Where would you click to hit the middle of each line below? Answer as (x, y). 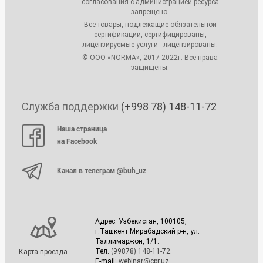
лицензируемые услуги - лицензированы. (150, 44)
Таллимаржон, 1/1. (127, 241)
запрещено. (150, 11)
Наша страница (82, 129)
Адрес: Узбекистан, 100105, (141, 221)
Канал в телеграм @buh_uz (102, 171)
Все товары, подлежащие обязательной (150, 24)
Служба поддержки (71, 106)
